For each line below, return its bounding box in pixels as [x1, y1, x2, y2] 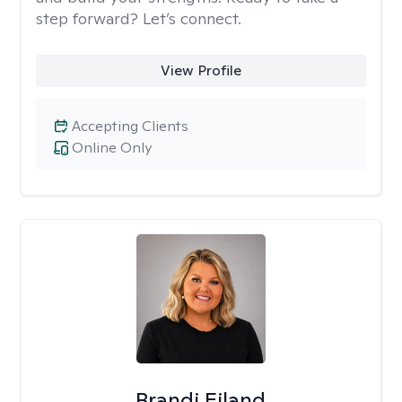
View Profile [160, 61, 241, 80]
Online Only [72, 138, 152, 157]
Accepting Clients [72, 117, 188, 135]
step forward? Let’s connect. [36, 8, 241, 29]
